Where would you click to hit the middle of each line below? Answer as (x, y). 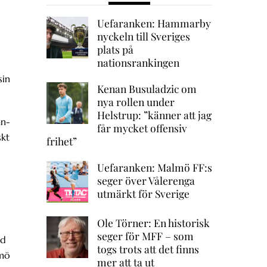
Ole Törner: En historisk (153, 223)
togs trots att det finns (148, 249)
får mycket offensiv (142, 128)
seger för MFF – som (145, 236)
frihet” (61, 141)
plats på (115, 49)
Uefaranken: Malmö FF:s (154, 167)
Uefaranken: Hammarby (154, 23)
